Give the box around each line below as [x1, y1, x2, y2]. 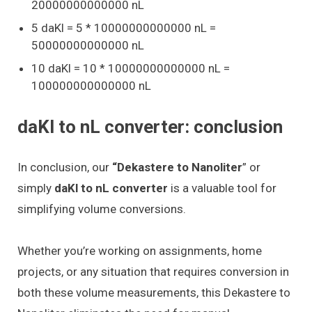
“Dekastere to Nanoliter [112, 159, 242, 174]
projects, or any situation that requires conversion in [17, 265, 289, 279]
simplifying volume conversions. [17, 201, 186, 216]
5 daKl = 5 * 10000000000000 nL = [31, 20, 216, 35]
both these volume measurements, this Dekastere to [17, 286, 290, 300]
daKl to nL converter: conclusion [17, 116, 283, 137]
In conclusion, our [17, 159, 112, 174]
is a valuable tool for [168, 180, 276, 195]
